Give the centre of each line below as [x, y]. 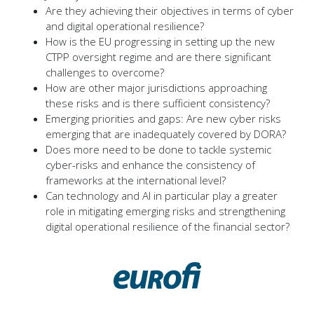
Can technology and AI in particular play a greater [162, 196]
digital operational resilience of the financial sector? [168, 227]
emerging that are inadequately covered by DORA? [166, 134]
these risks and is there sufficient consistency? [158, 103]
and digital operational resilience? [125, 26]
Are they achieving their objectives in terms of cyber [170, 11]
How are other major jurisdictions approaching [156, 88]
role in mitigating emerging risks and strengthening [165, 211]
